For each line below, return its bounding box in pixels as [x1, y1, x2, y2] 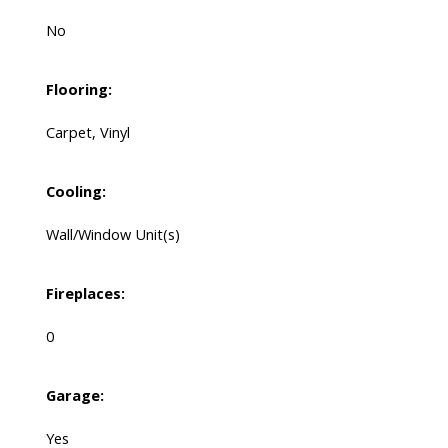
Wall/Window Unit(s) [45, 224, 180, 245]
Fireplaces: [45, 283, 125, 304]
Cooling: [45, 181, 106, 202]
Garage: [45, 385, 104, 406]
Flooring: [45, 79, 112, 100]
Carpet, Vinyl [45, 122, 130, 143]
